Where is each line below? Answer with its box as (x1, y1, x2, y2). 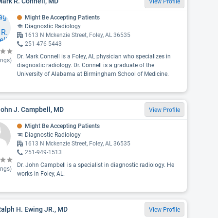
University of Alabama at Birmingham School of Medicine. (17, 71, 169, 77)
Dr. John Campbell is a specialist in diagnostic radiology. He (17, 162, 174, 168)
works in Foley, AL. (17, 170, 65, 177)
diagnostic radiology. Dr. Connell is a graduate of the (17, 62, 154, 69)
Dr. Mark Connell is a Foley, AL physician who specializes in (17, 53, 171, 60)
